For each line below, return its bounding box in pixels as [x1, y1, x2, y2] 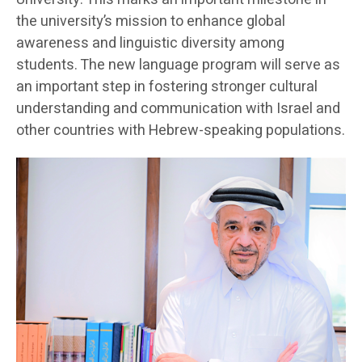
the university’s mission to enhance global [16, 11, 285, 33]
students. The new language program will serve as [16, 54, 340, 77]
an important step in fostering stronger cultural [16, 76, 318, 99]
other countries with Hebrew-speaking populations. [16, 120, 345, 142]
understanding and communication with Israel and [16, 98, 340, 120]
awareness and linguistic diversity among [16, 32, 284, 55]
